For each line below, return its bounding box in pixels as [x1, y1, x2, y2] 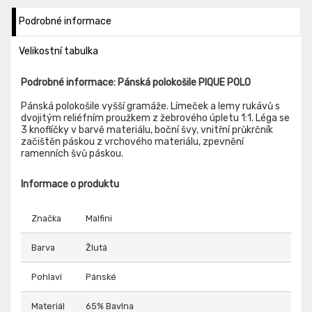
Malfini [86, 212, 112, 224]
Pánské [86, 271, 116, 282]
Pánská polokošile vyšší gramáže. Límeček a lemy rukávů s [21, 100, 280, 112]
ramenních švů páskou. [21, 147, 123, 159]
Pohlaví [31, 271, 62, 282]
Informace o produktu [21, 178, 119, 190]
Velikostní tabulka [19, 45, 98, 57]
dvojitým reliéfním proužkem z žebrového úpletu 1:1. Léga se [21, 111, 290, 124]
